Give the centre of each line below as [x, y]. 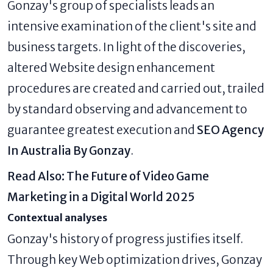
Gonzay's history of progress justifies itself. [125, 239]
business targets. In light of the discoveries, [126, 47]
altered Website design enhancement [111, 68]
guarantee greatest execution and [102, 130]
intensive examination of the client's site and [132, 27]
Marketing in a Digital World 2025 [101, 197]
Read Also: [37, 176]
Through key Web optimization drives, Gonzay [135, 260]
